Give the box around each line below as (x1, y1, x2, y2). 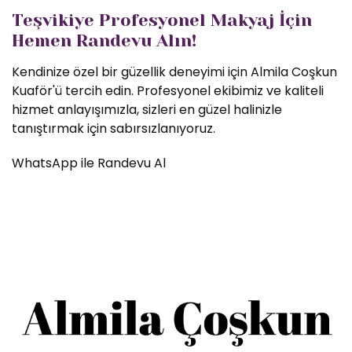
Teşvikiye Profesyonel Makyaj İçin (12, 10, 312, 30)
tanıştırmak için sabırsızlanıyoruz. (12, 119, 215, 137)
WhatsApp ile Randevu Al (12, 154, 166, 172)
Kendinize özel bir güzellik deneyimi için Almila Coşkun (12, 63, 337, 81)
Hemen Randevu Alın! (12, 31, 196, 50)
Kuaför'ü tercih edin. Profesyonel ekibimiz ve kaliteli (12, 82, 324, 100)
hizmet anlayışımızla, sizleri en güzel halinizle (12, 101, 282, 119)
